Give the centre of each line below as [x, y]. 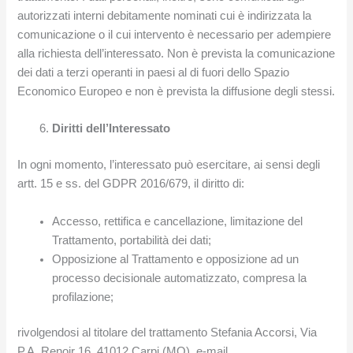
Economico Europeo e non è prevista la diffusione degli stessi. [176, 91]
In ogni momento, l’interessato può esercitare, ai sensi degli [169, 165]
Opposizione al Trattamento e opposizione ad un [176, 259]
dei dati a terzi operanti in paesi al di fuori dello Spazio [154, 72]
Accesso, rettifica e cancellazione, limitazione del [178, 221]
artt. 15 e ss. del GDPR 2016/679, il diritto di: [131, 184]
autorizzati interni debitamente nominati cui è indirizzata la [165, 16]
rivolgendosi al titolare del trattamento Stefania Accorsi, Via [167, 333]
